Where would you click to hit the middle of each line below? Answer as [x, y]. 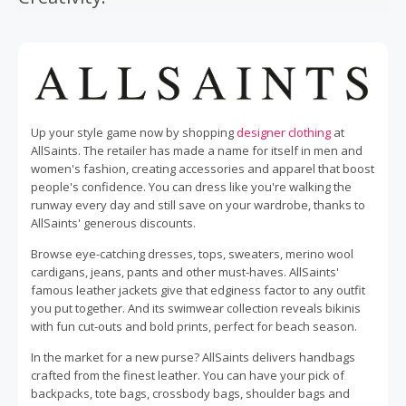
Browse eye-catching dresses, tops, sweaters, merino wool [192, 254]
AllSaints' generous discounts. [113, 223]
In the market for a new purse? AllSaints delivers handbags [193, 357]
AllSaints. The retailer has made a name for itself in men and [197, 150]
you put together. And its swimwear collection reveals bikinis [196, 308]
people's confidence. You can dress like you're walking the [191, 187]
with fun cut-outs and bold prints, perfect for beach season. [194, 326]
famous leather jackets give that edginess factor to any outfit [198, 290]
